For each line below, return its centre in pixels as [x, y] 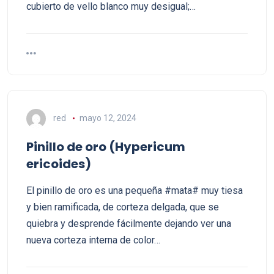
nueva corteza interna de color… [93, 240]
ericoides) [59, 164]
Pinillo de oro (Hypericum [106, 147]
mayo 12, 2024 [108, 118]
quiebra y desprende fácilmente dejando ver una [129, 224]
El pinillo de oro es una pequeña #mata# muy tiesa [135, 191]
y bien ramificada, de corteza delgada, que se [123, 207]
